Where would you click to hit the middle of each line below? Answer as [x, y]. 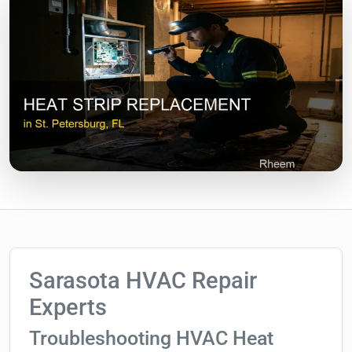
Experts [68, 308]
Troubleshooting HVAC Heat [151, 339]
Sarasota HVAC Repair [143, 281]
